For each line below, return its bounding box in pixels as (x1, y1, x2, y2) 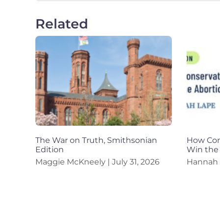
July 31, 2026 (110, 157, 160, 167)
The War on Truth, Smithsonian (35, 136, 157, 145)
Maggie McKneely (35, 157, 108, 167)
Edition (35, 145, 64, 155)
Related (35, 16, 88, 32)
